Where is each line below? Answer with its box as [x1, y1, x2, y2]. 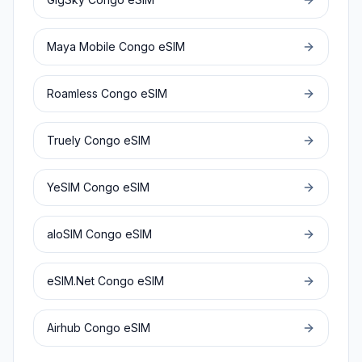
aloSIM [47, 227, 82, 241]
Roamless [47, 86, 98, 100]
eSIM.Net [47, 274, 95, 288]
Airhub [47, 321, 81, 335]
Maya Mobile [47, 40, 116, 53]
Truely [47, 133, 81, 147]
